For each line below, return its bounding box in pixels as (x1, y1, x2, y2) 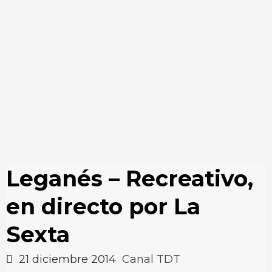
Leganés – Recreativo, (6, 165, 253, 192)
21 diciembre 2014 (16, 253, 119, 266)
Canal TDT (122, 253, 180, 266)
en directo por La (6, 193, 200, 220)
